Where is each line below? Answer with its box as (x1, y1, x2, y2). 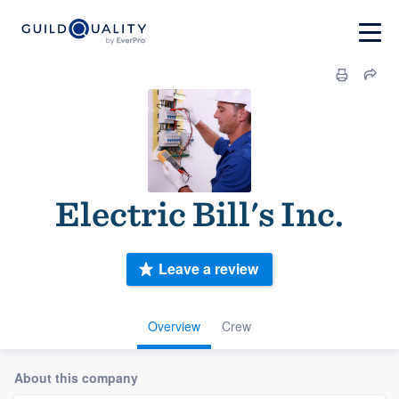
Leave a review (159, 258, 258, 280)
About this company (14, 368, 138, 387)
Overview (148, 316, 200, 335)
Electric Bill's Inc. (55, 192, 344, 235)
